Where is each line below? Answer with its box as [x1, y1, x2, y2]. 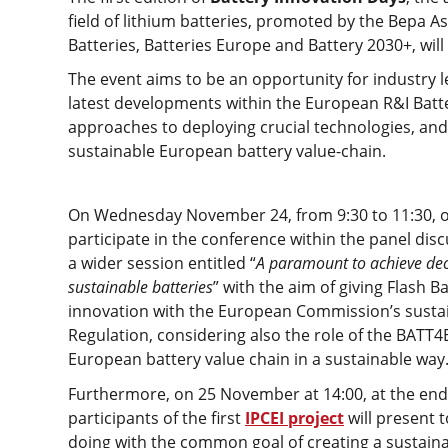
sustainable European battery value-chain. [68, 140, 386, 163]
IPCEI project [245, 406, 344, 429]
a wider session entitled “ [68, 252, 256, 275]
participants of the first [68, 406, 245, 429]
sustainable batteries [68, 276, 213, 299]
